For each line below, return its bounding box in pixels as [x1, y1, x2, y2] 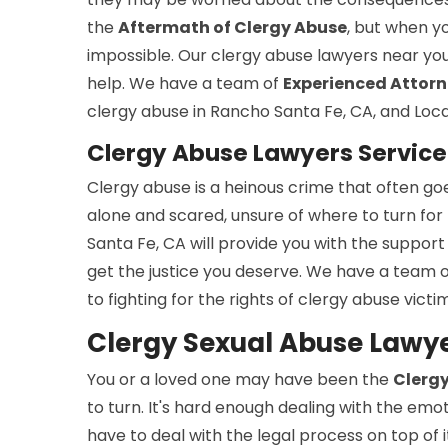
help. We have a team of [87, 72, 283, 96]
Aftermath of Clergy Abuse [118, 16, 347, 40]
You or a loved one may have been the [87, 368, 393, 392]
